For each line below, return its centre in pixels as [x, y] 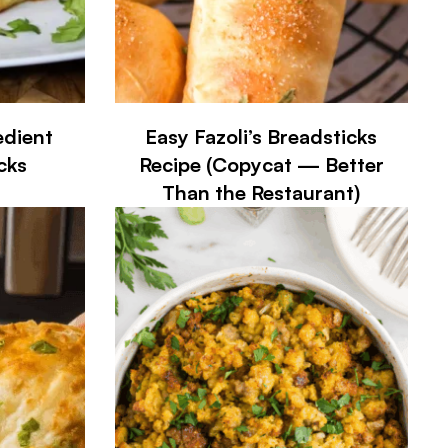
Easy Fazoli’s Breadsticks [261, 136]
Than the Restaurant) [261, 192]
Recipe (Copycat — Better [261, 164]
